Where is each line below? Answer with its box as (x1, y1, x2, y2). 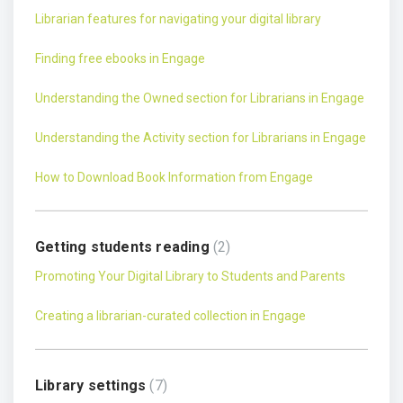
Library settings (35, 377, 150, 394)
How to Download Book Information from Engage (35, 170, 313, 184)
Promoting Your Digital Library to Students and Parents (35, 269, 345, 283)
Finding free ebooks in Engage (35, 51, 205, 66)
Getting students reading (35, 238, 213, 255)
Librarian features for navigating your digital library (35, 12, 321, 26)
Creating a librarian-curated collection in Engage (35, 309, 306, 323)
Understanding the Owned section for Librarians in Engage (35, 91, 364, 105)
